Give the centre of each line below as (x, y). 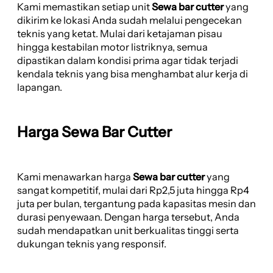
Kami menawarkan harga (75, 176)
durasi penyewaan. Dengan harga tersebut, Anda (128, 217)
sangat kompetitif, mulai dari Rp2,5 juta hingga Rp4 (133, 190)
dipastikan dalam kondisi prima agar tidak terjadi (128, 60)
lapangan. (40, 87)
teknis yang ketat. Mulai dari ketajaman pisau (120, 33)
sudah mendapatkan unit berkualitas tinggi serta (128, 230)
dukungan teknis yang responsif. (92, 243)
